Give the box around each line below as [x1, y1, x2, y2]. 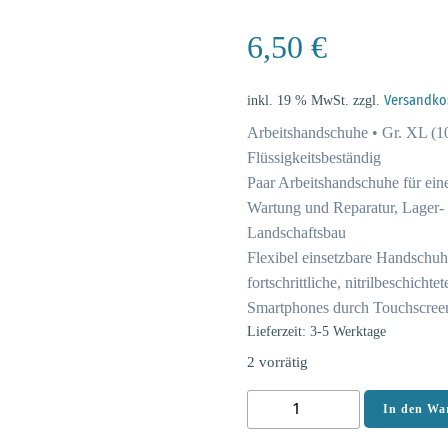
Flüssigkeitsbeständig [246, 148, 381, 166]
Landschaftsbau [246, 223, 346, 241]
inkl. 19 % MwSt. [246, 91, 349, 108]
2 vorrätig [246, 353, 308, 370]
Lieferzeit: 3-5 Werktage [246, 322, 386, 339]
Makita [245, 392, 290, 410]
